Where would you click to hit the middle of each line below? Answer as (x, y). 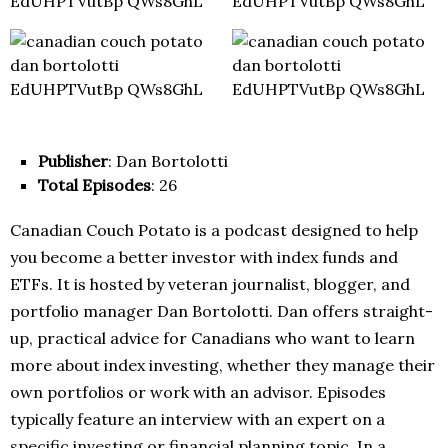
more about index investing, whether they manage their (222, 365)
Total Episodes (94, 185)
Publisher (73, 161)
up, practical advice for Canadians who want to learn (212, 338)
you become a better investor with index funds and (204, 257)
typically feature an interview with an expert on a (197, 419)
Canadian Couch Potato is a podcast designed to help (214, 230)
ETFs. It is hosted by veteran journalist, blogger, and (210, 284)
